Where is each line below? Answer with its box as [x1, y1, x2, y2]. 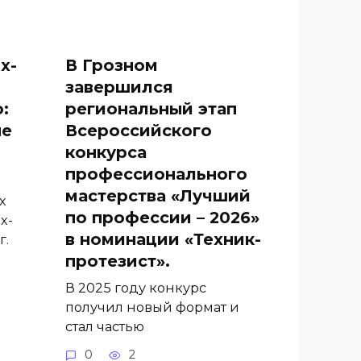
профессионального [65, 164, 247, 184]
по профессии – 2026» [65, 207, 259, 227]
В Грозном [65, 55, 158, 75]
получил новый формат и [65, 299, 239, 316]
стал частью [65, 318, 144, 335]
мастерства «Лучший [65, 185, 251, 205]
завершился [65, 77, 173, 97]
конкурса [65, 142, 147, 162]
